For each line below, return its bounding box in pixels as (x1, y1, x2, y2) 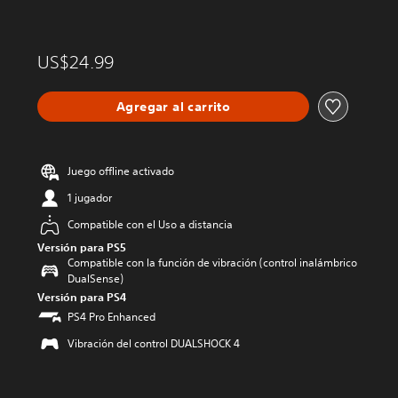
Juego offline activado (68, 163, 174, 179)
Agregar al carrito (115, 98, 231, 115)
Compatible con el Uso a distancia (68, 217, 233, 233)
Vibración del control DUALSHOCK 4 (68, 336, 240, 352)
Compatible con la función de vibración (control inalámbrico (68, 255, 357, 271)
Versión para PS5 (37, 240, 126, 255)
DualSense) (68, 271, 123, 287)
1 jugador (68, 190, 112, 206)
